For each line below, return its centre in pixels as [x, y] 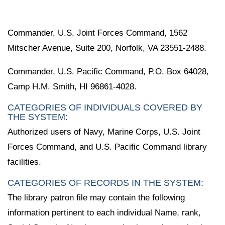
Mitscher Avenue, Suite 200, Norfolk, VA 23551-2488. [107, 48]
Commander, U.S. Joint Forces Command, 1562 [97, 33]
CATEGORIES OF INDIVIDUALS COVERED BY [105, 107]
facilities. [24, 162]
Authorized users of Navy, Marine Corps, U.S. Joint [104, 132]
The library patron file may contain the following [96, 197]
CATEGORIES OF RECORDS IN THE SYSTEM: [105, 183]
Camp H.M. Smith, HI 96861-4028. [72, 86]
